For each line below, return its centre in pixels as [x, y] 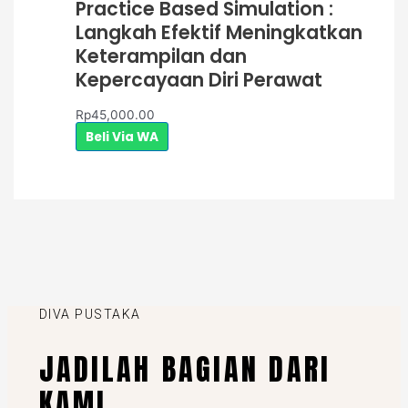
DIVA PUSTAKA [90, 315]
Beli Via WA [122, 137]
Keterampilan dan [161, 56]
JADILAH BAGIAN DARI [185, 369]
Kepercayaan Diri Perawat [199, 79]
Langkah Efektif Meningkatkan [219, 32]
